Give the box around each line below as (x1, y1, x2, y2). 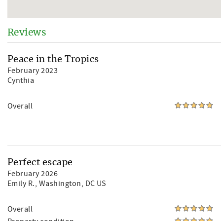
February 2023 (7, 66, 58, 75)
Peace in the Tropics (7, 55, 99, 64)
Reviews (7, 28, 47, 37)
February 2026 (7, 169, 58, 179)
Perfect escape (7, 158, 73, 167)
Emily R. (7, 179, 35, 188)
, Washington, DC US (35, 179, 107, 188)
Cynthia (7, 75, 35, 85)
